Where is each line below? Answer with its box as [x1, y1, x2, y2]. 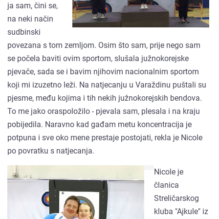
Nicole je [154, 167, 183, 176]
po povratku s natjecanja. [7, 146, 94, 155]
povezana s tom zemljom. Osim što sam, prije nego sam [7, 40, 200, 50]
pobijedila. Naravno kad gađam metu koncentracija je [7, 119, 192, 129]
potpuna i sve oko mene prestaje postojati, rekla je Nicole [7, 132, 202, 142]
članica [154, 180, 179, 190]
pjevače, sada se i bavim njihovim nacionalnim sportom [7, 66, 199, 76]
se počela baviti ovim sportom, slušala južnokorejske [7, 53, 189, 63]
